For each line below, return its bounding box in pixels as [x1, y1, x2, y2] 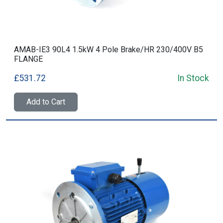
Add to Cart [26, 97, 65, 107]
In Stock [177, 73, 209, 83]
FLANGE [14, 54, 43, 64]
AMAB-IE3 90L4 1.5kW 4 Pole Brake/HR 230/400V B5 [14, 45, 203, 54]
